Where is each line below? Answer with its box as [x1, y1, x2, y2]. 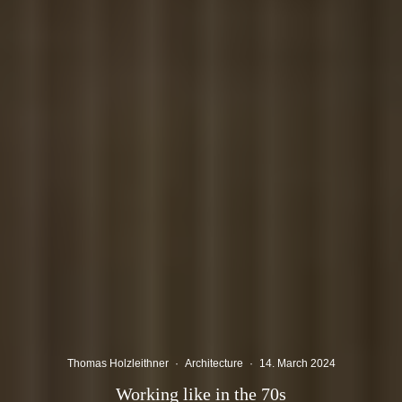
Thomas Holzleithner [66, 356, 169, 369]
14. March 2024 [258, 356, 336, 369]
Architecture [184, 356, 243, 369]
